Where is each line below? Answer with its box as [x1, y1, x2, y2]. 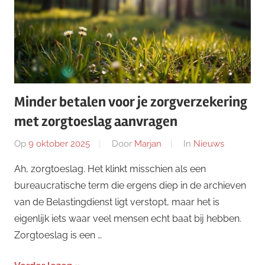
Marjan [134, 138, 161, 149]
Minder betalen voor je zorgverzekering [14, 93, 247, 111]
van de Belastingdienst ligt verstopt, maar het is [14, 196, 219, 208]
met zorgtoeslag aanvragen [14, 113, 177, 131]
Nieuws [193, 138, 224, 149]
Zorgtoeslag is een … [14, 229, 102, 241]
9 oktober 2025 [28, 138, 90, 149]
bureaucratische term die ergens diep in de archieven [14, 179, 246, 191]
